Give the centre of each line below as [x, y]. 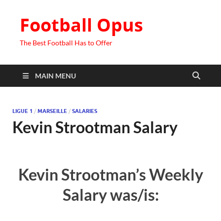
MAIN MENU [55, 76]
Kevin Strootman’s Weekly [110, 174]
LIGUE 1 [22, 111]
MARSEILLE [52, 111]
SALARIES [85, 111]
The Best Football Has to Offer [66, 43]
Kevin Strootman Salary [95, 127]
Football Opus [81, 25]
